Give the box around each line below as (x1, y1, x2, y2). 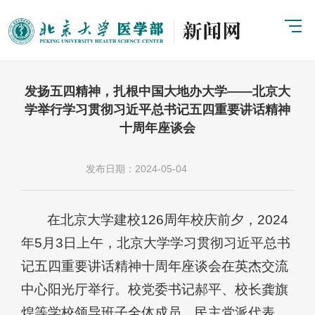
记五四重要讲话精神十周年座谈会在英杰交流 (21, 258, 288, 274)
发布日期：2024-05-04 (86, 162, 187, 174)
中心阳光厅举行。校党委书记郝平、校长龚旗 (21, 281, 288, 297)
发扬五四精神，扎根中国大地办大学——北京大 (25, 84, 290, 98)
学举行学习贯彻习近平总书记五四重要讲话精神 (25, 102, 290, 117)
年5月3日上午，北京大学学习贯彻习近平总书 (21, 235, 290, 250)
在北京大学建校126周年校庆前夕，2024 (47, 212, 289, 227)
